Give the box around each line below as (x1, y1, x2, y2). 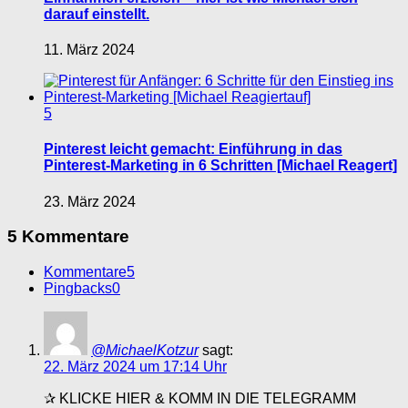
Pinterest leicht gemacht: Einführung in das (44, 141, 342, 158)
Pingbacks (44, 280, 112, 297)
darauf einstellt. (44, 5, 149, 22)
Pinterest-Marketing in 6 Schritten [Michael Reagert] (44, 158, 397, 174)
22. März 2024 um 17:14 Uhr (44, 359, 227, 375)
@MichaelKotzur (91, 342, 199, 359)
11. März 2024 (44, 42, 135, 58)
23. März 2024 (44, 193, 136, 209)
